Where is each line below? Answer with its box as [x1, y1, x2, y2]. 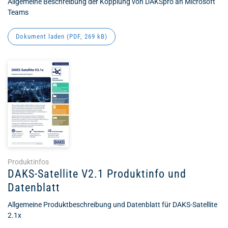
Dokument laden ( [16, 33, 69, 40]
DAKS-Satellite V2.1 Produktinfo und [8, 167, 186, 180]
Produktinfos [8, 158, 49, 166]
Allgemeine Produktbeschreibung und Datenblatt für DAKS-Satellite [8, 201, 217, 209]
